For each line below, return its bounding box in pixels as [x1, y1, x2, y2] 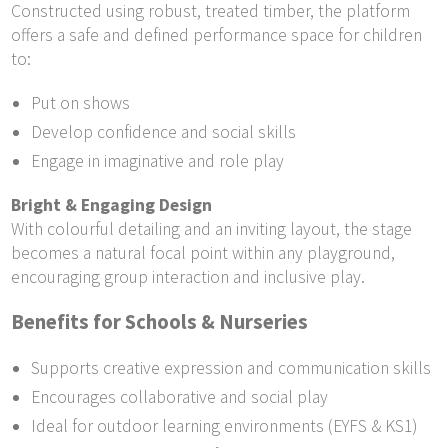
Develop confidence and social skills [31, 121, 297, 144]
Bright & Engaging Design [11, 194, 213, 217]
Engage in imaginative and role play [31, 150, 285, 173]
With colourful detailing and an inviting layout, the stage [11, 218, 413, 241]
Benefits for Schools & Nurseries [11, 309, 309, 335]
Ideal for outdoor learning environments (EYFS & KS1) [31, 414, 418, 437]
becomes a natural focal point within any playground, [11, 242, 396, 265]
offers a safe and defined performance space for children [11, 24, 423, 47]
